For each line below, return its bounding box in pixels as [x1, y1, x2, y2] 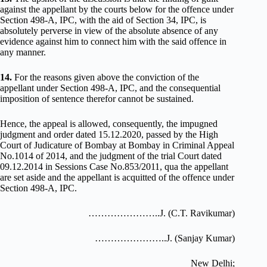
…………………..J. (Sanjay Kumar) [95, 233, 235, 243]
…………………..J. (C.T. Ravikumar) [88, 208, 235, 218]
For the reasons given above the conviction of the [12, 72, 199, 82]
